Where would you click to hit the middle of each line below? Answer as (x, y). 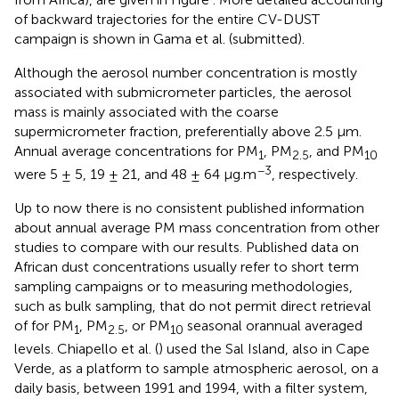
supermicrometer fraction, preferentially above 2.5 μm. (188, 132)
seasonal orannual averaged (273, 326)
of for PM (44, 326)
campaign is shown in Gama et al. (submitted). (159, 39)
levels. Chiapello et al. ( (86, 349)
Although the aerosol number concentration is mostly (186, 73)
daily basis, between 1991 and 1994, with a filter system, (191, 388)
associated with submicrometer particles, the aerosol (183, 93)
